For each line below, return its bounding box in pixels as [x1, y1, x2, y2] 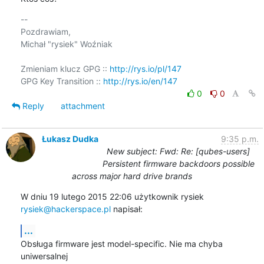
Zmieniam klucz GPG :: [20, 63, 110, 74]
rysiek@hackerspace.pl [20, 203, 111, 214]
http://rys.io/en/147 [103, 75, 177, 86]
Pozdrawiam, [20, 26, 71, 37]
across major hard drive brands [72, 170, 192, 181]
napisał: [110, 203, 143, 214]
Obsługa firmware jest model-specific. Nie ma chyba [20, 238, 223, 249]
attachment [60, 100, 105, 111]
